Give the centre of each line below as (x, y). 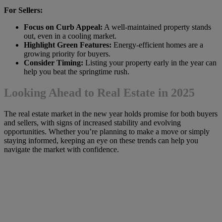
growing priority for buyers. (67, 54)
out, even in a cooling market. (70, 36)
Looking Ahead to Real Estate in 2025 (99, 92)
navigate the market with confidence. (61, 149)
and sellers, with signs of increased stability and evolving (92, 122)
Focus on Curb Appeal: (63, 27)
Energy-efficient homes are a (157, 45)
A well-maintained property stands (157, 27)
